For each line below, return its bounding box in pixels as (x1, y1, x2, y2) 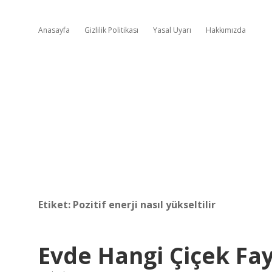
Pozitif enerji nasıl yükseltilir (73, 198, 216, 211)
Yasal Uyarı (153, 25, 191, 35)
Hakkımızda (206, 25, 246, 35)
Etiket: (38, 198, 73, 211)
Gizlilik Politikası (84, 25, 138, 35)
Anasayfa (38, 25, 70, 35)
